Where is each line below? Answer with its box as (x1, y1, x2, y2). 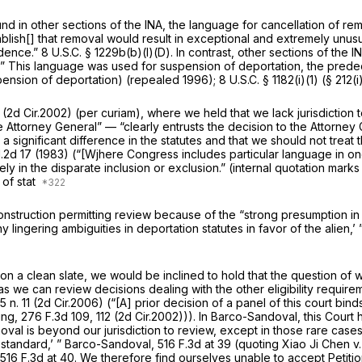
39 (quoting (217, 337, 282, 351)
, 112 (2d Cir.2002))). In (90, 309, 211, 324)
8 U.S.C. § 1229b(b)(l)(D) (41, 45, 170, 60)
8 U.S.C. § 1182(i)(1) (219, 73, 318, 87)
